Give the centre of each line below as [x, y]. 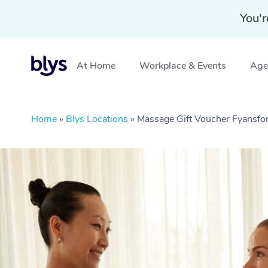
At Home [96, 66]
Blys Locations [97, 119]
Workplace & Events [183, 66]
